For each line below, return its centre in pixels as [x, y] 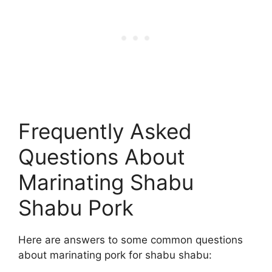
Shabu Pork [76, 207]
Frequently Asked [105, 131]
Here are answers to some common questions [131, 240]
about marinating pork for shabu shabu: [115, 255]
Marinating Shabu [106, 182]
